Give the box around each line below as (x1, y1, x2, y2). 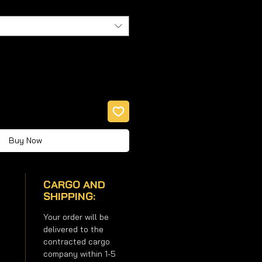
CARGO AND (43, 177, 105, 191)
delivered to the (43, 223, 104, 235)
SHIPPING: (43, 189, 95, 203)
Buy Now (9, 135, 42, 146)
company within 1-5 (43, 248, 116, 259)
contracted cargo (43, 236, 110, 247)
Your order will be (43, 211, 109, 222)
